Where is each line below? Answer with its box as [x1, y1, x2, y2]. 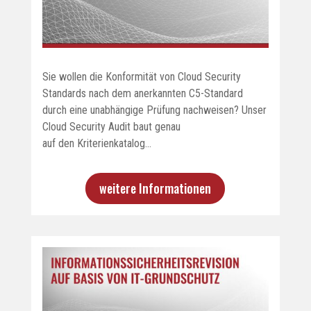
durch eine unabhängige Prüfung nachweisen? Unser [42, 103, 267, 117]
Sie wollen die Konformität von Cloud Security [42, 69, 241, 83]
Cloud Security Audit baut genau [42, 119, 180, 133]
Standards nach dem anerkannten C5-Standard [42, 86, 243, 100]
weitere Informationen [99, 179, 212, 198]
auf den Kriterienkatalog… [42, 136, 151, 150]
